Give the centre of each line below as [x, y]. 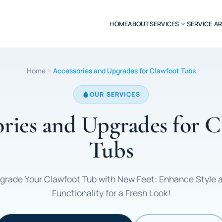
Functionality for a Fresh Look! [111, 193]
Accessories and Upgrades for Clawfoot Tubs [124, 71]
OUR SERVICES [115, 95]
